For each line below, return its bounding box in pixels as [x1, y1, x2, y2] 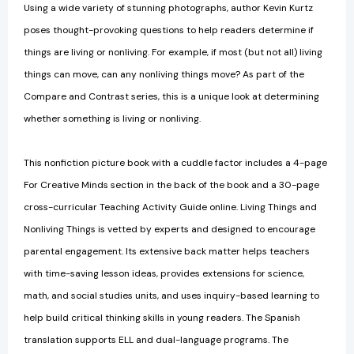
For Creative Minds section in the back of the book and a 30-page [24, 178, 319, 191]
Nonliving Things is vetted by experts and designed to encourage [24, 222, 315, 235]
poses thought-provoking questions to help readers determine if [24, 23, 314, 36]
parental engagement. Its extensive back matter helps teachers [24, 244, 310, 258]
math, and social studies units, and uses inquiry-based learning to [24, 288, 319, 302]
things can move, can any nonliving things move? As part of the [24, 67, 304, 81]
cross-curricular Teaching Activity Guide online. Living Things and [24, 200, 317, 213]
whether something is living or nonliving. [24, 111, 201, 125]
